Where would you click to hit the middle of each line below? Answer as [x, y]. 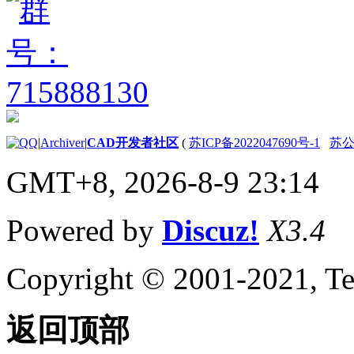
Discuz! [211, 230]
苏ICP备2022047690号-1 [254, 142]
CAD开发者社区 [133, 142]
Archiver [62, 142]
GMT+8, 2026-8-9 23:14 [163, 182]
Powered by [84, 230]
